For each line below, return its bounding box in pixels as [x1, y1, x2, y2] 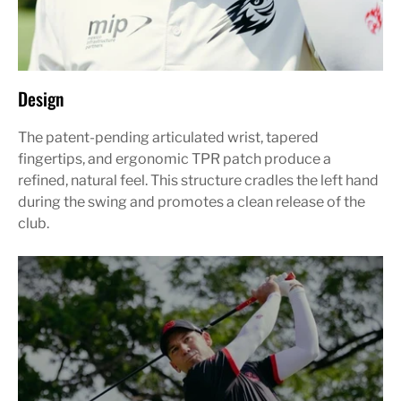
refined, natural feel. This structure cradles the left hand [18, 171, 379, 189]
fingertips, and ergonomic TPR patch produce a [18, 149, 331, 167]
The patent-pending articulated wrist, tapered [18, 128, 319, 146]
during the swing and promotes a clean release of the [18, 192, 365, 210]
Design [18, 84, 64, 112]
